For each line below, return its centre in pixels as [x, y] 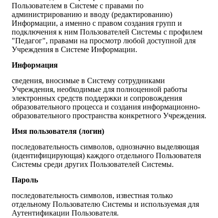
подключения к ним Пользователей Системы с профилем [107, 32]
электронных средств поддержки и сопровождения [97, 98]
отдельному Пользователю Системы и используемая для [105, 204]
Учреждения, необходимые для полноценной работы [100, 90]
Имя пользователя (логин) [58, 131]
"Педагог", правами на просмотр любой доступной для [104, 41]
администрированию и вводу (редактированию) [92, 15]
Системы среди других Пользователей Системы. [93, 164]
